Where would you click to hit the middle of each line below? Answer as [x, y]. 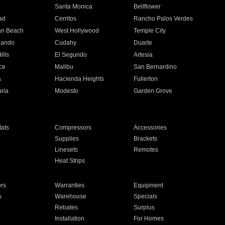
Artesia [143, 55]
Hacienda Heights [79, 79]
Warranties [69, 185]
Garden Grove [153, 91]
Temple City [150, 31]
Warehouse [70, 196]
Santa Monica [73, 7]
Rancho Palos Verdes [163, 19]
